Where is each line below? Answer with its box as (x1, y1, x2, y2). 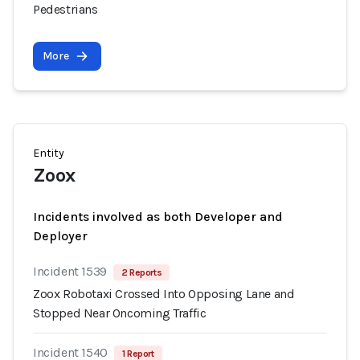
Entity (33, 146, 64, 160)
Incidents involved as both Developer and (33, 209, 283, 224)
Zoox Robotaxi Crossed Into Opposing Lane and (33, 286, 295, 301)
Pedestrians (33, 2, 98, 17)
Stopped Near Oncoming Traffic (33, 305, 207, 321)
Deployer (33, 228, 88, 243)
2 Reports (121, 267, 162, 278)
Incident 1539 (33, 264, 107, 279)
